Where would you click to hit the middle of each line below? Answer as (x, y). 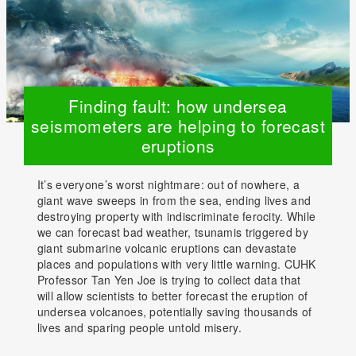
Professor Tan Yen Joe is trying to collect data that (169, 280)
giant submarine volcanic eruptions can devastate (167, 248)
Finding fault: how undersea (178, 106)
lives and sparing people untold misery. (139, 327)
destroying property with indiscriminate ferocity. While (176, 216)
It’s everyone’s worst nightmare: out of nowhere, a (168, 184)
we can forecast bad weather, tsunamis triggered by (172, 232)
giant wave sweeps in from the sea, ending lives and (174, 200)
